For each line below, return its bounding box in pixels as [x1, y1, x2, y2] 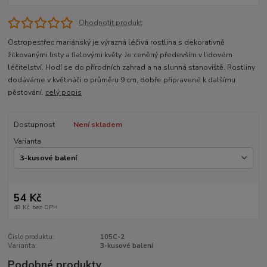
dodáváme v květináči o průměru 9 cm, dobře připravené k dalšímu [8, 74, 236, 85]
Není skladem [73, 119, 122, 129]
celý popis [45, 87, 82, 97]
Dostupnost [13, 119, 55, 129]
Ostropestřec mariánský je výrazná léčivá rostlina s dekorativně [8, 37, 225, 47]
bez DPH [32, 202, 58, 212]
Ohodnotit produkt [78, 17, 142, 27]
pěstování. [8, 87, 46, 97]
